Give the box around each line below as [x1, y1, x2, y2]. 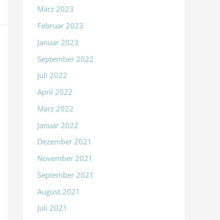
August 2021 [37, 186, 80, 196]
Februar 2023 [37, 21, 83, 31]
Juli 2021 [37, 203, 67, 213]
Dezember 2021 [37, 137, 92, 147]
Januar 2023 [37, 37, 79, 47]
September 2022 [37, 54, 94, 64]
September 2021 [37, 169, 94, 180]
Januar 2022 [37, 120, 79, 130]
